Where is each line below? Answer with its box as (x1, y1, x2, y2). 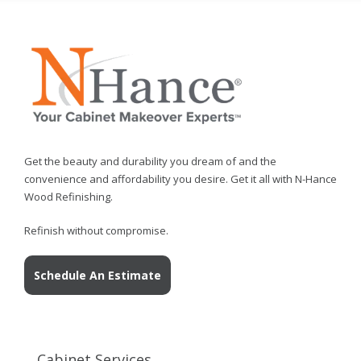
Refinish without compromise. (24, 223, 168, 239)
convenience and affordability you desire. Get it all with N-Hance (24, 172, 337, 187)
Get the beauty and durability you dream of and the (24, 154, 276, 169)
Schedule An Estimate (34, 268, 161, 284)
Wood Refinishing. (24, 189, 113, 205)
